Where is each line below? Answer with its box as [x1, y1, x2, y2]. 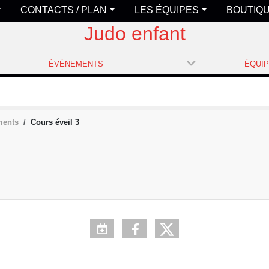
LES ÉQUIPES [134, 4, 199, 15]
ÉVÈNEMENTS [49, 59, 104, 68]
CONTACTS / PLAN [20, 4, 107, 15]
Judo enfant [83, 22, 186, 44]
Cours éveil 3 [31, 117, 79, 127]
